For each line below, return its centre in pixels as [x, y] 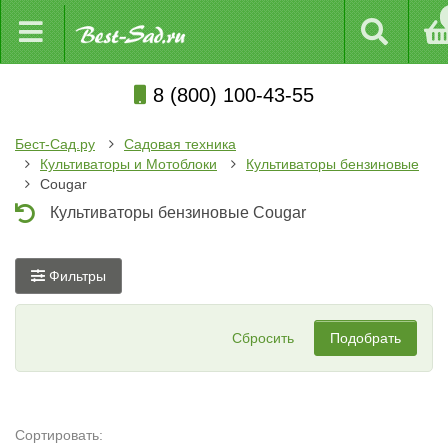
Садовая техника [180, 144]
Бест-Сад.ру [55, 144]
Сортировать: [59, 435]
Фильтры [75, 276]
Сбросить [263, 338]
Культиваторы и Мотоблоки [128, 164]
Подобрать [365, 338]
